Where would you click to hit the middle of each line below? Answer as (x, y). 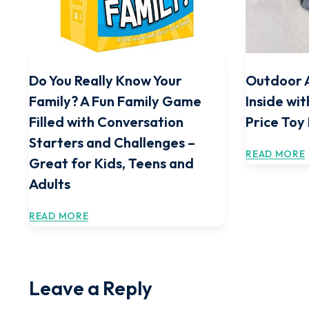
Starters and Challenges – (112, 142)
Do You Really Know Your (106, 80)
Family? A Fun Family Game (115, 101)
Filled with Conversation (106, 122)
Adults (50, 184)
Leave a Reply (91, 288)
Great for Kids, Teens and (111, 163)
